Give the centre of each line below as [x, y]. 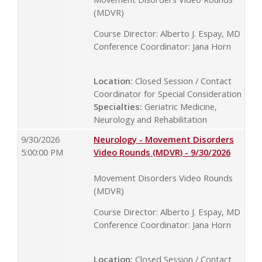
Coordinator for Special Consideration [168, 94]
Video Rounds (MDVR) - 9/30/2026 [162, 152]
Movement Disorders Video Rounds [163, 177]
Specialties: [118, 107]
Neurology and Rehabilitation [150, 120]
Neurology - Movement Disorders [164, 139]
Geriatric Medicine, [180, 107]
